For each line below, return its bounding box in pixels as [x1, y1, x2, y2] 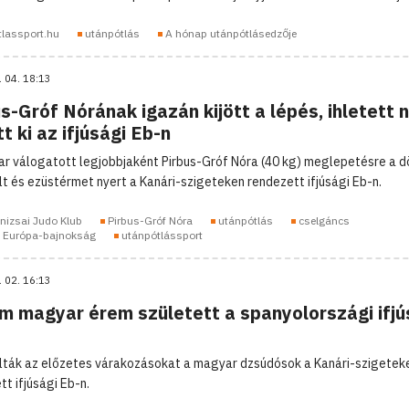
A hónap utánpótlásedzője [164, 26, 297, 40]
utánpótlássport [121, 227, 203, 242]
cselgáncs [298, 213, 350, 227]
